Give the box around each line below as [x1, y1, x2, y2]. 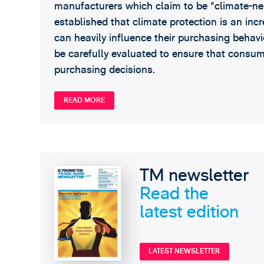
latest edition [139, 200, 239, 223]
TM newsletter [139, 163, 249, 187]
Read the [139, 181, 209, 205]
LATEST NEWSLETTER [148, 246, 220, 256]
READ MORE [63, 95, 105, 105]
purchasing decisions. [54, 62, 155, 77]
